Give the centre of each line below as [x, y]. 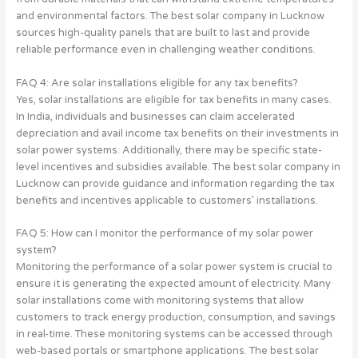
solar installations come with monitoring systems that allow [159, 301]
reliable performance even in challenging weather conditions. [165, 50]
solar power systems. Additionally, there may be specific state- [169, 150]
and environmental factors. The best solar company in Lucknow [170, 16]
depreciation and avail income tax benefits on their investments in [177, 133]
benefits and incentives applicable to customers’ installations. [167, 200]
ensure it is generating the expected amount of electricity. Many [173, 284]
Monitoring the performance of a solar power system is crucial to [174, 267]
